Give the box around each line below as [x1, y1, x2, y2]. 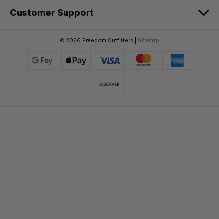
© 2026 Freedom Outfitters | [60, 37, 138, 44]
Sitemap [138, 37, 159, 44]
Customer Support [10, 7, 94, 18]
